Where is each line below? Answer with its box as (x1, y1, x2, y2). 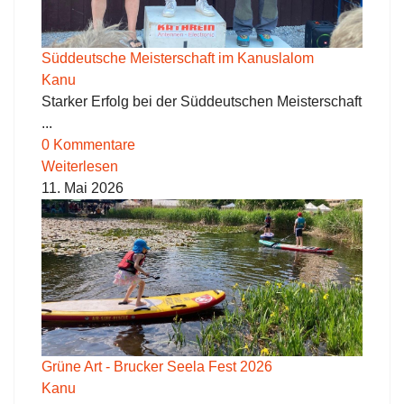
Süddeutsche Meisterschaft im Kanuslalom (41, 50, 314, 67)
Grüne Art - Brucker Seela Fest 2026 (41, 359, 272, 374)
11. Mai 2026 (41, 180, 124, 197)
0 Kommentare (41, 137, 135, 153)
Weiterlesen (41, 159, 118, 175)
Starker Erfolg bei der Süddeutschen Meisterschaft (41, 94, 362, 110)
